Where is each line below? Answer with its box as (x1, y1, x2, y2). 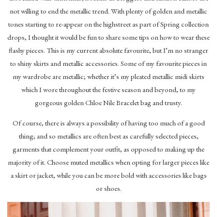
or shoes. (95, 184, 122, 193)
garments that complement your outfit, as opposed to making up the (13, 144, 204, 154)
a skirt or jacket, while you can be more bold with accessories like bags (10, 170, 207, 180)
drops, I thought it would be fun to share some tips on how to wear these (7, 32, 210, 42)
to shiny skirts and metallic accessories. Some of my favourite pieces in (10, 59, 207, 68)
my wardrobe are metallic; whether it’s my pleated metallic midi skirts (13, 72, 204, 81)
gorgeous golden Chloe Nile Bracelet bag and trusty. (35, 98, 182, 108)
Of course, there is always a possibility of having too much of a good (12, 118, 205, 128)
